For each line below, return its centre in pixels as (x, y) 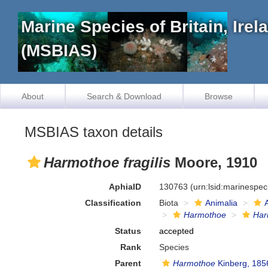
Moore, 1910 (214, 162)
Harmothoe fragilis (107, 162)
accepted (177, 231)
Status (128, 231)
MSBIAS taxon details (94, 132)
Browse (219, 96)
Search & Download (124, 96)
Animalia (222, 203)
